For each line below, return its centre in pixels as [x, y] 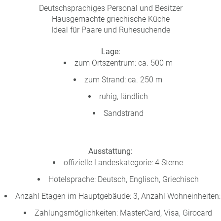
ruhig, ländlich [123, 96]
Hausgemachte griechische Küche [110, 19]
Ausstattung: [110, 151]
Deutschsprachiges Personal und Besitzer [110, 8]
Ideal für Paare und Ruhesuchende [110, 30]
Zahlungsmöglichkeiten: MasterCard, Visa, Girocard [123, 213]
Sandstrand [123, 113]
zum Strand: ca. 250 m [123, 80]
